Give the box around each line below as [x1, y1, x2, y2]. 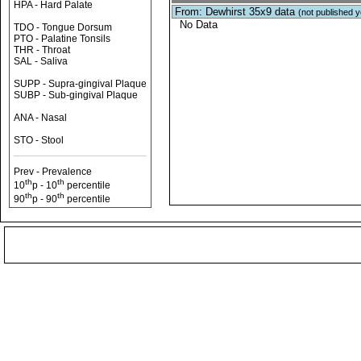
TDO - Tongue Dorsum [14, 22, 112, 33]
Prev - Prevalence [14, 166, 92, 177]
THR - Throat [14, 44, 70, 56]
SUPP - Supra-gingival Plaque [14, 78, 147, 89]
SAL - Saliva [14, 56, 68, 67]
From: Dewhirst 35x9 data [175, 6, 299, 18]
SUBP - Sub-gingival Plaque [14, 89, 138, 101]
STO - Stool [14, 135, 64, 146]
